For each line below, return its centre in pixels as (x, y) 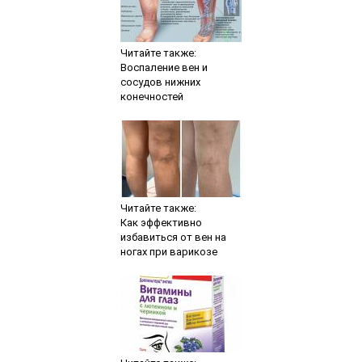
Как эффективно (161, 223)
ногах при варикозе (168, 252)
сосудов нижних (160, 82)
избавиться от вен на (173, 238)
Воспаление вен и (164, 68)
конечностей (152, 97)
